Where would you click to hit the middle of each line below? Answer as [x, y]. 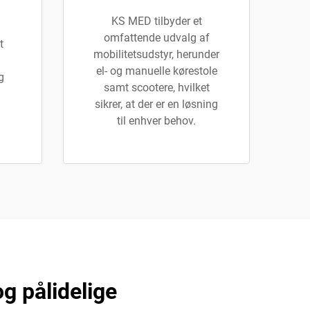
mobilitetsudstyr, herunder [156, 54]
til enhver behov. [156, 121]
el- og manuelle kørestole [156, 71]
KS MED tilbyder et [156, 21]
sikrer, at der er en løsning [156, 104]
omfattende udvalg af [156, 38]
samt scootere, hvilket [156, 88]
